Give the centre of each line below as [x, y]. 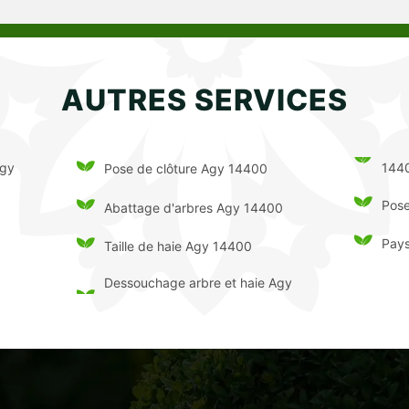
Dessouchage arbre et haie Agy [198, 283]
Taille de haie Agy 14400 [178, 246]
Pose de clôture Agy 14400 [185, 168]
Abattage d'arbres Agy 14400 [193, 207]
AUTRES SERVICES [204, 100]
